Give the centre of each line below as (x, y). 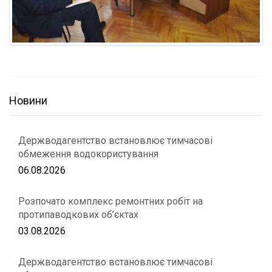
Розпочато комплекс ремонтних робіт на (110, 201)
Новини (28, 100)
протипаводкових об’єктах (78, 214)
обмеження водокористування (88, 154)
